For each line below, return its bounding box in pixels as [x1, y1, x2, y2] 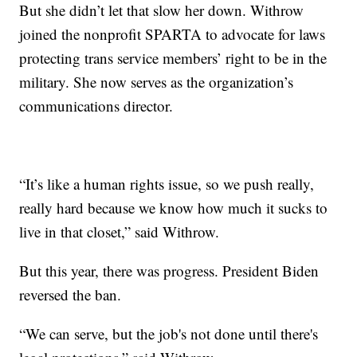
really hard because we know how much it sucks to [19, 197, 328, 218]
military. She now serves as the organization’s [19, 71, 294, 92]
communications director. [19, 95, 174, 116]
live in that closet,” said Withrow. [19, 221, 220, 241]
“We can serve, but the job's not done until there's [19, 323, 319, 343]
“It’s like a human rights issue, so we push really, [19, 173, 315, 194]
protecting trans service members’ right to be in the [19, 47, 328, 68]
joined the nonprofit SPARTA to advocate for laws [19, 23, 326, 44]
